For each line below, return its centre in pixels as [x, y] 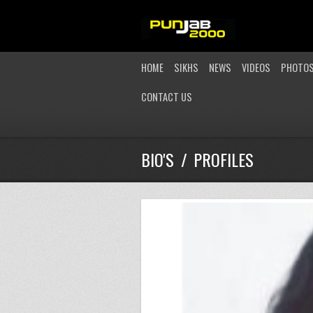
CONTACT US [167, 97]
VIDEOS [256, 67]
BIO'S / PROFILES [198, 159]
